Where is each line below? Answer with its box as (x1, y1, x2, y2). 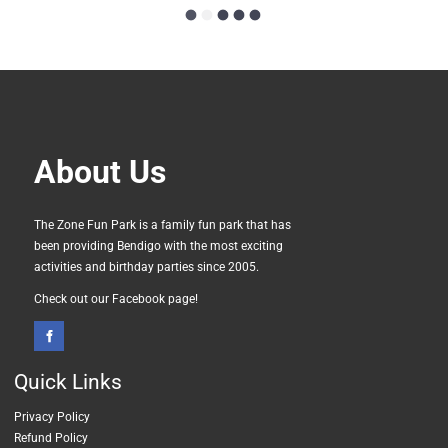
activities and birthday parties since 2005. (34, 259, 259, 274)
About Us (34, 154, 166, 192)
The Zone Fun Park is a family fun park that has (34, 217, 291, 232)
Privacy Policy (14, 410, 90, 425)
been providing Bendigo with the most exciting (34, 238, 283, 253)
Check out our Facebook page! (34, 291, 198, 306)
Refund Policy (14, 431, 88, 446)
